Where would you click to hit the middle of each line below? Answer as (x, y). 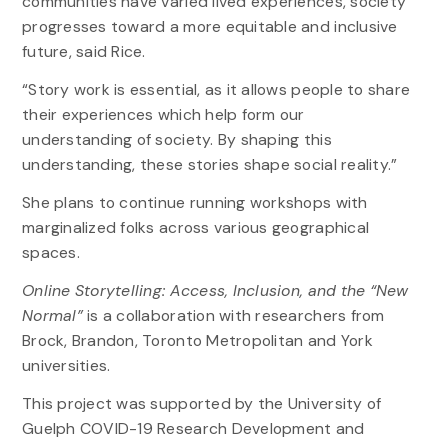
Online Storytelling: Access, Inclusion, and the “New (215, 291)
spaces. (55, 252)
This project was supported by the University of (201, 404)
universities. (70, 366)
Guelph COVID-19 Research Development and (193, 429)
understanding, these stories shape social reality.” (211, 164)
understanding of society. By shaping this (176, 139)
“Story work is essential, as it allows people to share (216, 89)
